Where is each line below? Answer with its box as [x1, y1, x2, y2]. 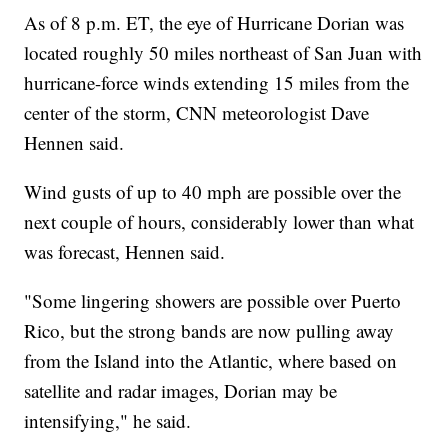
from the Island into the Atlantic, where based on [24, 348, 398, 374]
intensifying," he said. [24, 408, 192, 434]
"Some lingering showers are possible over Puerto [24, 288, 402, 314]
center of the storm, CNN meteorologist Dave [24, 100, 370, 126]
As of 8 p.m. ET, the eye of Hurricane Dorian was [24, 10, 405, 36]
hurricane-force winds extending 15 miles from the [24, 70, 410, 96]
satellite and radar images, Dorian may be [24, 378, 338, 404]
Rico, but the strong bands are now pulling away [24, 318, 395, 344]
